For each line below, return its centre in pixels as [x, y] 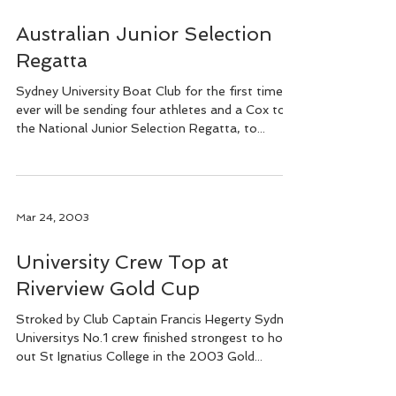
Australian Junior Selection [144, 34]
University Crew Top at [122, 262]
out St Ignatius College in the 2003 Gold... [139, 356]
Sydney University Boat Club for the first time [149, 91]
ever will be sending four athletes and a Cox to [151, 110]
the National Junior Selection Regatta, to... [141, 128]
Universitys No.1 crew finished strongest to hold [154, 338]
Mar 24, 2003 [53, 217]
